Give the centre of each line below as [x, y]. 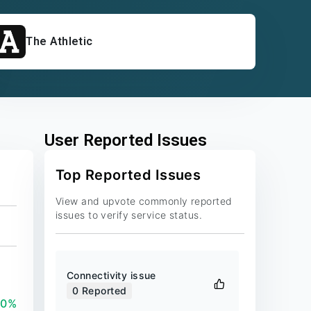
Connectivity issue [111, 276]
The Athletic [59, 41]
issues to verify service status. [129, 215]
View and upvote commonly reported [144, 201]
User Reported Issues [126, 140]
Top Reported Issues [128, 175]
